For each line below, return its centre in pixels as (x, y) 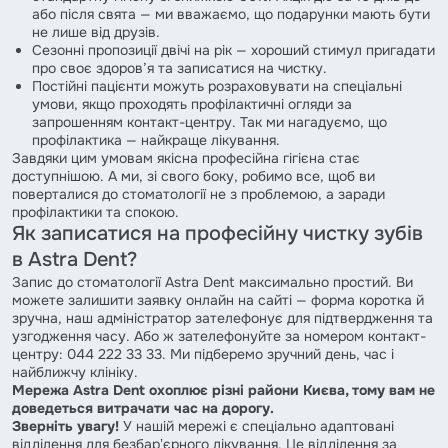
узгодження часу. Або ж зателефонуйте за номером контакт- (219, 335)
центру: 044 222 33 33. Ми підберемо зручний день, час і (203, 353)
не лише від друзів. (96, 31)
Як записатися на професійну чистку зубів (217, 233)
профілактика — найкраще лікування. (156, 139)
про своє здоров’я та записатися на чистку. (179, 67)
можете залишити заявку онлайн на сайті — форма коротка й (218, 299)
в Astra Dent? (74, 259)
